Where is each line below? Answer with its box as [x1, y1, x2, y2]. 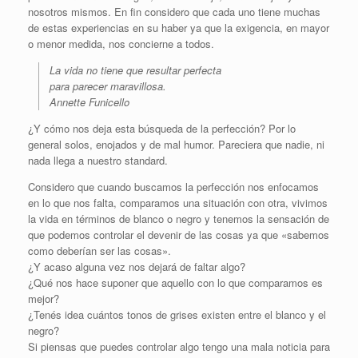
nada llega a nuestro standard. [28, 153, 168, 169]
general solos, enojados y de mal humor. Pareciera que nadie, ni [28, 137, 324, 153]
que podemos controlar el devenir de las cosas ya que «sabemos [28, 227, 329, 243]
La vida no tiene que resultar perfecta [50, 62, 221, 78]
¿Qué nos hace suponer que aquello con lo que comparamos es [28, 275, 323, 291]
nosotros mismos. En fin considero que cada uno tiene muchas [28, 4, 320, 20]
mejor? [28, 291, 59, 307]
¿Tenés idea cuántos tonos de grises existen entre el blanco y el [28, 307, 326, 323]
